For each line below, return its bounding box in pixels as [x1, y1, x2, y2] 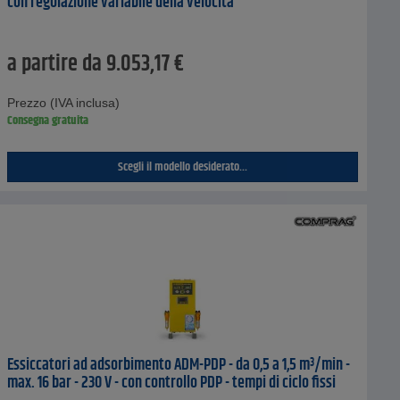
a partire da [6, 47, 102, 82]
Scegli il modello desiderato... [117, 157, 247, 178]
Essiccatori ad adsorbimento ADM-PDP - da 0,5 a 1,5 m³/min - [6, 353, 350, 379]
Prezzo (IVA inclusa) [6, 96, 120, 111]
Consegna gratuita [6, 111, 88, 131]
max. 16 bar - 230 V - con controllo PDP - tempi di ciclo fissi [6, 371, 336, 396]
